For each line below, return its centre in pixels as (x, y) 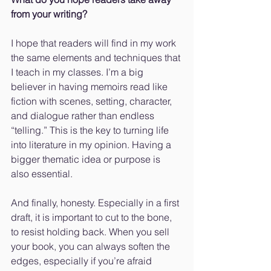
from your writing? (49, 14)
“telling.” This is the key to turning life (91, 130)
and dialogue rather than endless (84, 116)
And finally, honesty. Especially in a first (96, 203)
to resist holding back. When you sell (91, 232)
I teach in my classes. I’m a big (78, 72)
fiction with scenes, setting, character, (93, 101)
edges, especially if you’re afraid (83, 261)
